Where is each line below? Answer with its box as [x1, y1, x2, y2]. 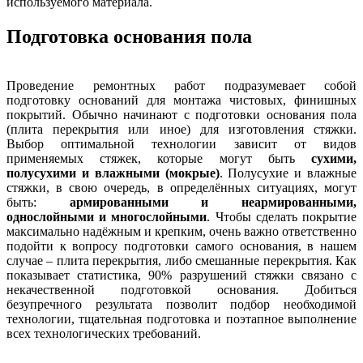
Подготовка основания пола [6, 25, 252, 47]
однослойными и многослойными [6, 209, 207, 224]
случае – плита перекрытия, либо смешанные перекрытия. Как [6, 253, 357, 267]
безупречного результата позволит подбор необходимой [6, 297, 357, 311]
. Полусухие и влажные [219, 165, 357, 180]
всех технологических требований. [6, 326, 201, 340]
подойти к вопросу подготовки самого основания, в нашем [6, 238, 357, 253]
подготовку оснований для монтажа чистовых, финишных [6, 92, 357, 107]
